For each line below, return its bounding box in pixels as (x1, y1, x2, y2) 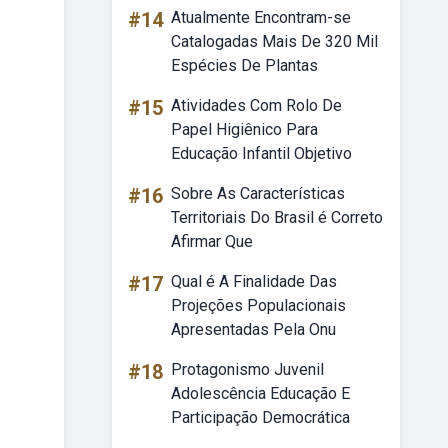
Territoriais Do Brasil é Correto (171, 208, 383, 227)
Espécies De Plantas (171, 56, 318, 75)
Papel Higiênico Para (171, 120, 318, 139)
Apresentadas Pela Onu (171, 320, 336, 339)
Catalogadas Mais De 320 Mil (171, 32, 378, 51)
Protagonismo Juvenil (171, 360, 324, 379)
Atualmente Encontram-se (171, 8, 351, 27)
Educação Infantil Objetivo (171, 144, 352, 163)
